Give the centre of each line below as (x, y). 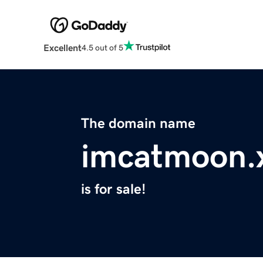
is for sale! (113, 189)
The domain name (138, 124)
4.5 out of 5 (102, 47)
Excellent (62, 48)
